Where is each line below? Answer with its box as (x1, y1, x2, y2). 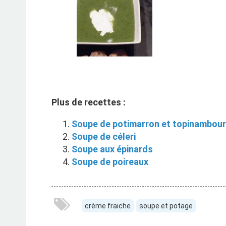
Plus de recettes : (51, 97, 126, 107)
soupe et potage (139, 202, 193, 210)
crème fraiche (85, 202, 131, 210)
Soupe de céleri (72, 131, 136, 142)
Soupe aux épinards (72, 144, 153, 154)
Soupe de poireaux (72, 156, 148, 167)
